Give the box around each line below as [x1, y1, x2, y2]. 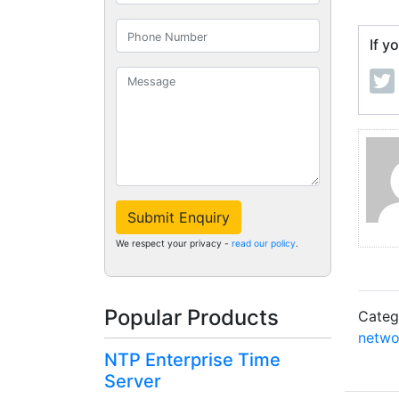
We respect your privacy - [116, 238, 232, 249]
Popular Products [104, 305, 279, 331]
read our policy [232, 238, 296, 249]
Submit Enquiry [127, 208, 230, 227]
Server [104, 370, 161, 393]
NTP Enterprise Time [104, 349, 281, 371]
